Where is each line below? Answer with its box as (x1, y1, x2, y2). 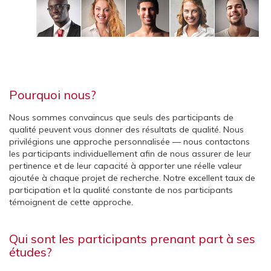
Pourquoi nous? (9, 87, 96, 102)
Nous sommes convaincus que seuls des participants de (9, 111, 233, 123)
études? (9, 244, 52, 260)
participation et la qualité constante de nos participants (9, 184, 233, 195)
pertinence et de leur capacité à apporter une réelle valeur (9, 160, 242, 171)
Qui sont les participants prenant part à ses (9, 230, 255, 246)
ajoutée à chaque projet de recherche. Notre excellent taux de (9, 172, 255, 183)
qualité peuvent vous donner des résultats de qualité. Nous (9, 123, 244, 135)
